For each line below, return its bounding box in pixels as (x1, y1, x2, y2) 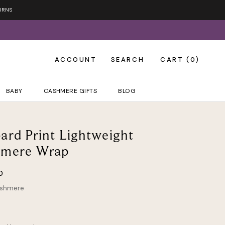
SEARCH (110, 55, 145, 64)
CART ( (160, 55, 190, 64)
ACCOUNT (55, 55, 97, 64)
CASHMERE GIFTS (43, 87, 97, 95)
